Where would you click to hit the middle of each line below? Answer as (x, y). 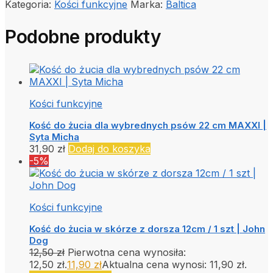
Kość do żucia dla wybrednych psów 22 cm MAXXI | (148, 126)
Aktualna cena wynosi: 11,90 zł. (174, 265)
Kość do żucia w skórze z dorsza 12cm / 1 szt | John (147, 229)
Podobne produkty (83, 37)
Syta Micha (54, 137)
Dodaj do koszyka (109, 149)
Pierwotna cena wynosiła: (127, 253)
